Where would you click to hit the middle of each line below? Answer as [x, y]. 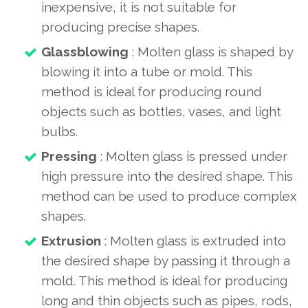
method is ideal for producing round [152, 91]
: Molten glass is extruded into [194, 241]
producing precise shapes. [120, 27]
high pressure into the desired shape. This [167, 176]
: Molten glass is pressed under [192, 156]
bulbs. [59, 131]
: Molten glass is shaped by [211, 52]
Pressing [69, 156]
